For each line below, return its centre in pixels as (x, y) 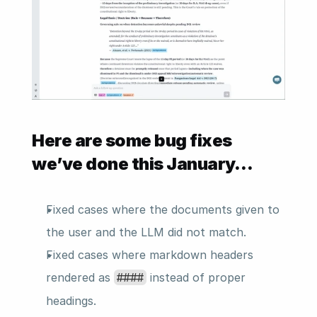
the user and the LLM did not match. (146, 232)
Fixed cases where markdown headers (150, 254)
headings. (71, 300)
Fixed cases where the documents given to (163, 209)
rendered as (80, 277)
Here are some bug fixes (132, 140)
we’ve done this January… (142, 163)
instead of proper (196, 277)
